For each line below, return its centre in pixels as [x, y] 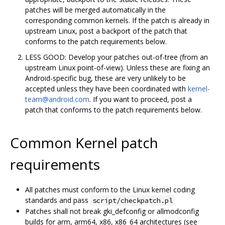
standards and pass [58, 200]
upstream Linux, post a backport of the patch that [106, 31]
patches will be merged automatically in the [95, 10]
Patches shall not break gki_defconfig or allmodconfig [112, 211]
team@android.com [57, 99]
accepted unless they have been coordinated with [106, 88]
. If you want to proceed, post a [141, 99]
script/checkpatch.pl [133, 200]
